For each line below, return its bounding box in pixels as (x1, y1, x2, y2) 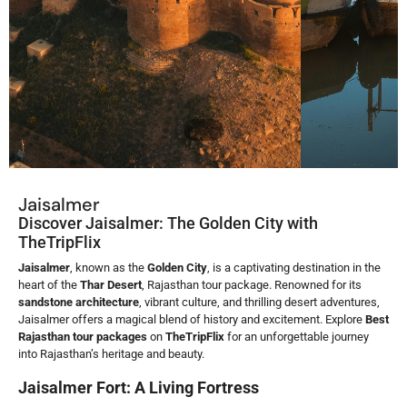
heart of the (18, 278, 80, 292)
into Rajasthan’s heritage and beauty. (18, 347, 204, 361)
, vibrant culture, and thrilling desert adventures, (139, 295, 380, 309)
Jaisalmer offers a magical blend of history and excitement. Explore (18, 313, 365, 326)
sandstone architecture (18, 295, 139, 309)
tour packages (70, 330, 147, 343)
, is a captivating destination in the (207, 261, 381, 274)
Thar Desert (80, 278, 142, 292)
